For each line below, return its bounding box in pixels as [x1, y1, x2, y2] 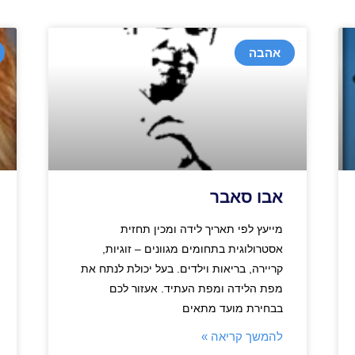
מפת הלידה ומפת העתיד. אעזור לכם [109, 281, 284, 295]
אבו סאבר [210, 187, 284, 207]
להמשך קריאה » [201, 329, 284, 343]
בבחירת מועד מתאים [182, 301, 284, 315]
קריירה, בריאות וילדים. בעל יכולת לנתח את [81, 261, 284, 275]
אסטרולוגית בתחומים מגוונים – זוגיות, [102, 242, 284, 255]
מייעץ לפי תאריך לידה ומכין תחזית [120, 222, 284, 235]
